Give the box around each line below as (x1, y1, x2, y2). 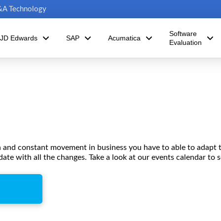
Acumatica (108, 34, 141, 42)
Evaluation (169, 38, 202, 46)
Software (169, 30, 197, 37)
